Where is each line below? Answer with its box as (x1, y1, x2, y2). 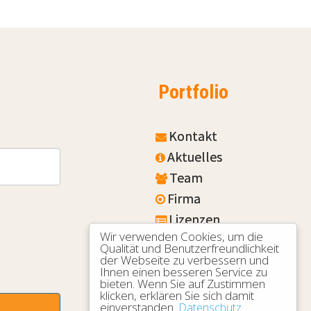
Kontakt (169, 126, 218, 144)
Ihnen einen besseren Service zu (100, 264, 267, 280)
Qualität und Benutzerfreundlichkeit (100, 240, 279, 256)
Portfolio (91, 80, 228, 103)
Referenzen (167, 230, 235, 249)
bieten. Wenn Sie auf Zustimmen (100, 276, 265, 292)
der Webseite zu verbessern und (100, 252, 269, 268)
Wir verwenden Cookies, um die (100, 228, 263, 244)
